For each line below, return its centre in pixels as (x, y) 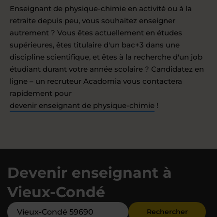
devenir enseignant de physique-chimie (82, 105)
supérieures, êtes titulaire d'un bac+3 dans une (95, 45)
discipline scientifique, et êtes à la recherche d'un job (106, 57)
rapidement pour (41, 93)
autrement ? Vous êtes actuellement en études (96, 32)
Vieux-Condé (56, 192)
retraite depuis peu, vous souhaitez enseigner (93, 20)
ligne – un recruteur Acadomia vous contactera (96, 81)
